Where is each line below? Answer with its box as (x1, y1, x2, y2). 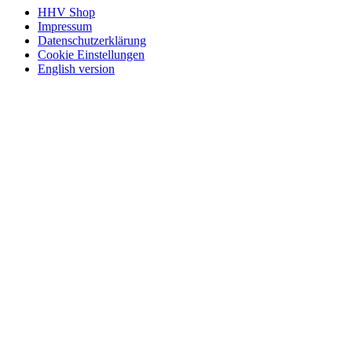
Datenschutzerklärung (38, 33, 146, 47)
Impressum (38, 19, 92, 33)
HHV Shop (38, 5, 95, 19)
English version (38, 61, 115, 75)
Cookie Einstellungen (38, 47, 145, 61)
